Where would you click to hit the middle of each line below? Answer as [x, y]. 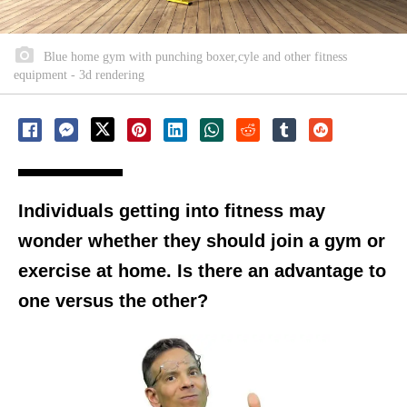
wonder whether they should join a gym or [202, 241]
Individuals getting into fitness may [172, 211]
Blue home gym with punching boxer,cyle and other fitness [194, 57]
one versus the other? [113, 301]
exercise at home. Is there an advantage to [202, 271]
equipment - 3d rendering [79, 75]
